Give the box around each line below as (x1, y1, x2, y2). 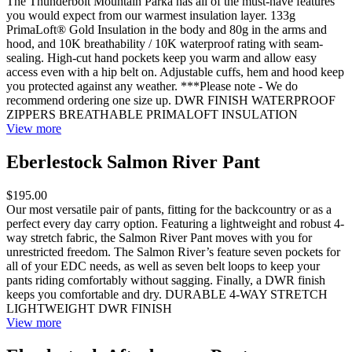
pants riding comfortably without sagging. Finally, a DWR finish (6, 273, 325, 288)
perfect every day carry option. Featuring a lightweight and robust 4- (6, 217, 344, 231)
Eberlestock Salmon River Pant (6, 152, 260, 173)
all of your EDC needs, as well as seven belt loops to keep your (6, 259, 320, 273)
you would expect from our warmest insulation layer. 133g (6, 9, 295, 23)
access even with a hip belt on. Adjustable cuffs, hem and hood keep (6, 65, 344, 79)
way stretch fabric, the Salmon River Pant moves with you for (6, 231, 312, 245)
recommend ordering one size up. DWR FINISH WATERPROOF (6, 93, 335, 108)
